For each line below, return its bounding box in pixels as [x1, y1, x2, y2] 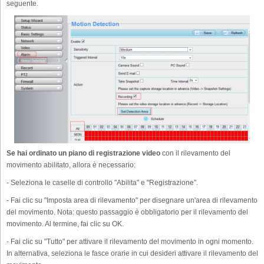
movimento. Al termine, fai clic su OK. [6, 219, 124, 228]
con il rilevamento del [160, 148, 230, 157]
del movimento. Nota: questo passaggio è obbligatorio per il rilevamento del [6, 207, 248, 216]
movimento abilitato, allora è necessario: [6, 160, 136, 169]
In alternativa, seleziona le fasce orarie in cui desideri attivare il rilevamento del [6, 249, 258, 258]
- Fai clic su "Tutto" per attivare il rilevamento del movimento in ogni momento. [6, 237, 253, 246]
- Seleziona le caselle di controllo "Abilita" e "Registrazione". [6, 178, 198, 187]
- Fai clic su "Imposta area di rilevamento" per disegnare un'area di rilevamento [6, 196, 258, 204]
